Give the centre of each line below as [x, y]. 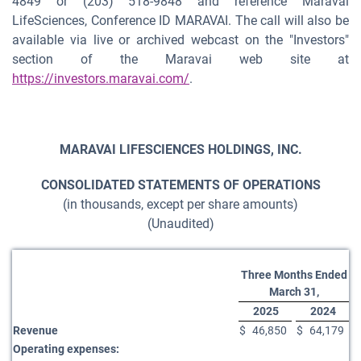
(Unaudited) [180, 224]
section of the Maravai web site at [180, 59]
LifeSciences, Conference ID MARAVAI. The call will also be [180, 21]
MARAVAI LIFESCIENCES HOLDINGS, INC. [180, 149]
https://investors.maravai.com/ [101, 79]
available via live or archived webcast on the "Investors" [180, 40]
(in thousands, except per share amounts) [180, 204]
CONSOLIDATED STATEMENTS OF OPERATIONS [180, 185]
